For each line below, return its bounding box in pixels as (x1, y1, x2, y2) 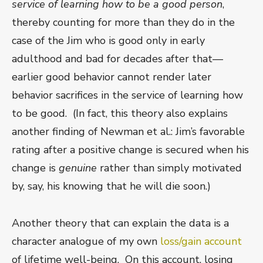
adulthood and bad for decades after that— (12, 52, 223, 66)
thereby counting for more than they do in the (12, 15, 235, 30)
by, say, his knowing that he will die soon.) (12, 179, 211, 194)
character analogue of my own (12, 234, 160, 249)
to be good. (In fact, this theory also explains (12, 106, 228, 121)
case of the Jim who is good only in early (12, 33, 205, 48)
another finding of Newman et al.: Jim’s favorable (12, 124, 245, 139)
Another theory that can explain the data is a (12, 216, 229, 231)
